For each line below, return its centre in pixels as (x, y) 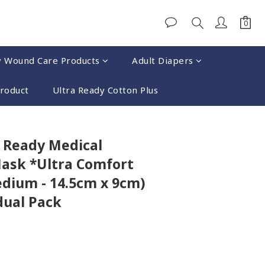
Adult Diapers (163, 60)
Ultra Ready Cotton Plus (105, 90)
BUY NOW (178, 126)
